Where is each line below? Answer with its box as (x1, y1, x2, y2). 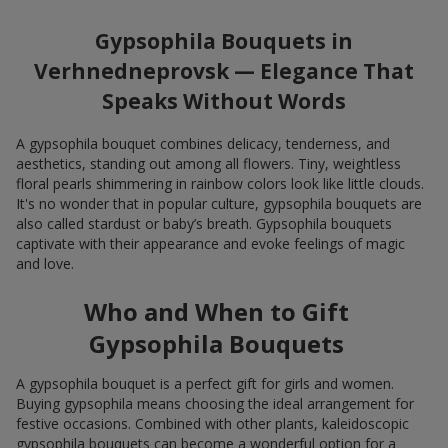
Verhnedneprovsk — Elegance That (34, 57, 414, 86)
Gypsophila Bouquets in (95, 27, 353, 56)
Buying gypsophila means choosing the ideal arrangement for (16, 393, 414, 413)
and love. (16, 253, 74, 273)
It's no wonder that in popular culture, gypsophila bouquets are (16, 193, 422, 213)
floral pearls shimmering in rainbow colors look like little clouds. (16, 173, 424, 193)
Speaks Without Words (102, 87, 346, 116)
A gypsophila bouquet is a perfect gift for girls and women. (16, 373, 394, 393)
